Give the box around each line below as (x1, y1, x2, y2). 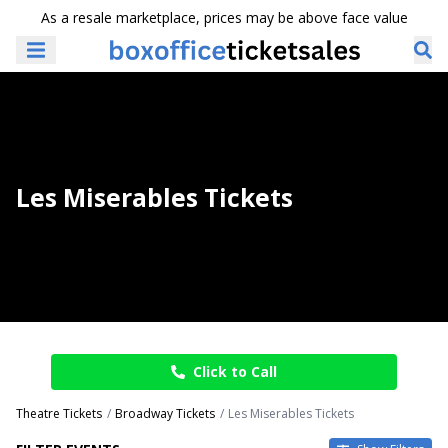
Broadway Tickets (115, 405, 215, 422)
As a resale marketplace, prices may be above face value (40, 8, 408, 27)
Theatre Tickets (16, 405, 102, 422)
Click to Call (193, 362, 277, 381)
